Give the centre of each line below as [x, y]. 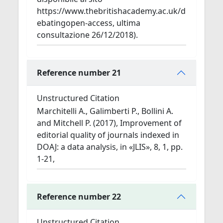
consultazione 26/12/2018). [87, 35]
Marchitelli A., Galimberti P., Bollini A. [105, 111]
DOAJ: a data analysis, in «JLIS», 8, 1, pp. [110, 147]
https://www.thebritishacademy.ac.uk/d [111, 11]
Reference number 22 [79, 196]
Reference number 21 [79, 72]
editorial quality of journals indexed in [108, 135]
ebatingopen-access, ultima [89, 23]
